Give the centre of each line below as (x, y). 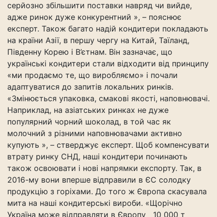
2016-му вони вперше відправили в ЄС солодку (99, 180)
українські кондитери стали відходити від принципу (108, 63)
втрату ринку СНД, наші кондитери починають (97, 156)
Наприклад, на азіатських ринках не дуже (88, 110)
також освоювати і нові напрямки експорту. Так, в (104, 168)
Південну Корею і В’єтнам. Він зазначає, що (90, 52)
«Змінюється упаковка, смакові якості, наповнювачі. (108, 98)
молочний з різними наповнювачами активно (95, 133)
